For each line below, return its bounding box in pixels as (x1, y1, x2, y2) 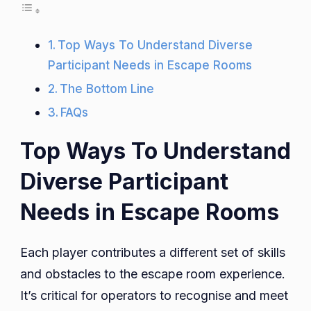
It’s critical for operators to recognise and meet (20, 288, 288, 303)
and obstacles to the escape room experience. (20, 267, 285, 282)
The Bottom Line (60, 81, 155, 96)
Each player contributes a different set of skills (20, 245, 285, 260)
